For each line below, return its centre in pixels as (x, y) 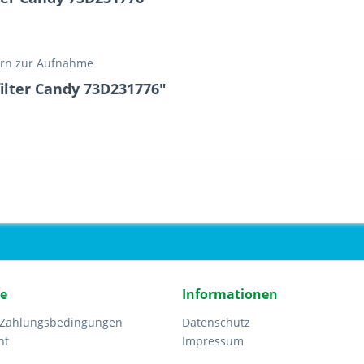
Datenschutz (216, 322)
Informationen (230, 294)
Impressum (213, 341)
